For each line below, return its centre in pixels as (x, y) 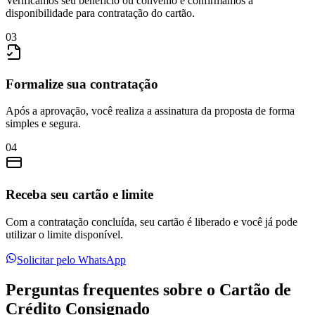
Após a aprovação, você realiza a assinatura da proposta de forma (150, 111)
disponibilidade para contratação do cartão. (100, 13)
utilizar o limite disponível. (64, 234)
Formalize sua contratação (82, 84)
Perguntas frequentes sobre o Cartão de (148, 289)
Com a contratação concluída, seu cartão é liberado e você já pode (152, 221)
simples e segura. (43, 124)
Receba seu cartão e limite (79, 195)
